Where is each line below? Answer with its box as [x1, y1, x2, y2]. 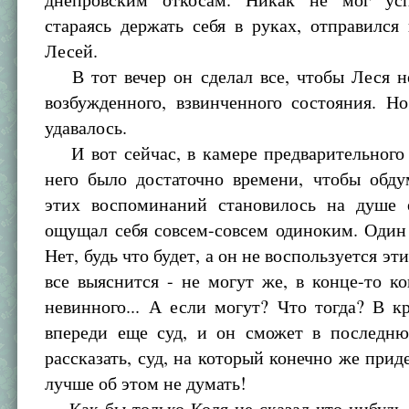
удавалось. [45, 115, 128, 140]
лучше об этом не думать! [45, 371, 247, 395]
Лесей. [45, 38, 99, 63]
